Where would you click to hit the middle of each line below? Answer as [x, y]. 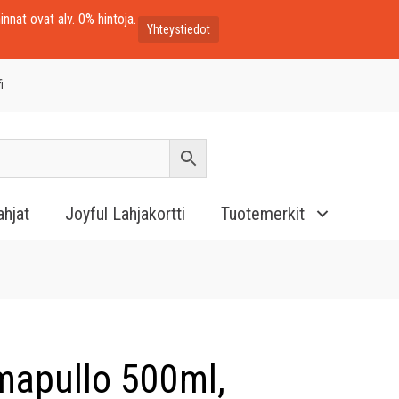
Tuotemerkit [263, 214]
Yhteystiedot [179, 29]
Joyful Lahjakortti [125, 214]
